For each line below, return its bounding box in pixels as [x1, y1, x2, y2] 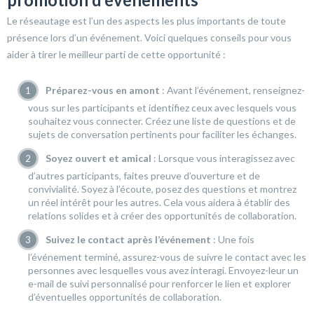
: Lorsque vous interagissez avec [151, 152, 295, 165]
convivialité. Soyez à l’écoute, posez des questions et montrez [28, 183, 296, 196]
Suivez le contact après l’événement [46, 233, 211, 246]
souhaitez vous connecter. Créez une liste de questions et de [28, 115, 296, 128]
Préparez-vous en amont [46, 84, 160, 97]
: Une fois [211, 233, 254, 246]
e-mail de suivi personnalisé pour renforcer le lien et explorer [28, 278, 291, 290]
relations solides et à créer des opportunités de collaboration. [28, 210, 296, 222]
